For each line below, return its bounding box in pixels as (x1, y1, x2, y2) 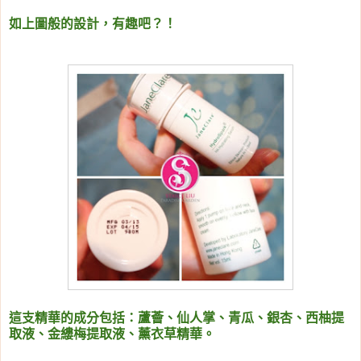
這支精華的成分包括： (9, 311, 138, 326)
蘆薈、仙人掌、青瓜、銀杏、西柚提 (138, 311, 344, 326)
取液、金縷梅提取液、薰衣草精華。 (9, 327, 215, 342)
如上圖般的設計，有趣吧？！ (9, 17, 176, 31)
